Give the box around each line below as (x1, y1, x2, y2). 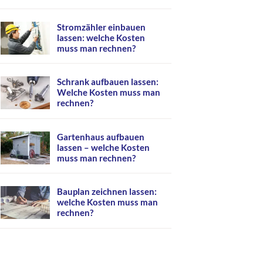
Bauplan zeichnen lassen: (57, 186, 157, 197)
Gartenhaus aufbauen (57, 131, 144, 142)
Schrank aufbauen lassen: (57, 76, 159, 87)
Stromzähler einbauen (57, 21, 146, 32)
